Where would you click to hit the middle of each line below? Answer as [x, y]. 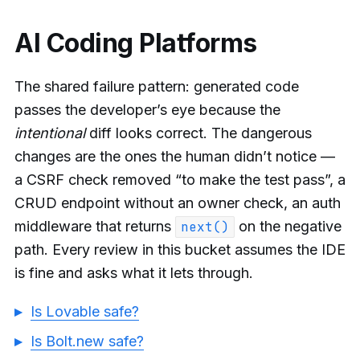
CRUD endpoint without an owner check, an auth [178, 202]
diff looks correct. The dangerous [198, 133]
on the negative [288, 226]
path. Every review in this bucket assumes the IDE [180, 249]
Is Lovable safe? [85, 312]
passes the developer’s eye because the [147, 109]
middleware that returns [95, 226]
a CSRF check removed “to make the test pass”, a [180, 179]
